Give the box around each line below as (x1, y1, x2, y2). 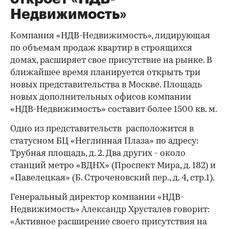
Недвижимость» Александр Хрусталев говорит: (10, 205, 210, 214)
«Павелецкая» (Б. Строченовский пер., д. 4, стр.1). (10, 174, 215, 182)
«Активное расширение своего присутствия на (10, 218, 207, 226)
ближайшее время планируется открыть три (10, 68, 200, 77)
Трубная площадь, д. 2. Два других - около (10, 149, 186, 158)
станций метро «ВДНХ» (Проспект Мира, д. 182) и (10, 162, 216, 170)
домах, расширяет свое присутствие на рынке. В (10, 56, 212, 65)
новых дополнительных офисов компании (10, 93, 191, 102)
